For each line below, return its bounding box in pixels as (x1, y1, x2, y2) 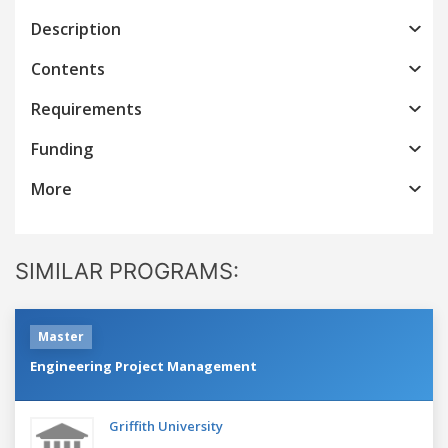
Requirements (31, 97, 142, 120)
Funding (31, 137, 93, 160)
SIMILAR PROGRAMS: (15, 257, 239, 284)
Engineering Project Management (30, 356, 257, 375)
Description (31, 17, 121, 40)
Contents (31, 57, 105, 80)
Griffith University (109, 416, 223, 435)
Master (38, 327, 84, 345)
